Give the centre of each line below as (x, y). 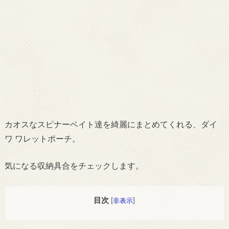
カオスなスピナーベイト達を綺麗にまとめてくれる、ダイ (111, 125)
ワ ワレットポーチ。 (42, 139)
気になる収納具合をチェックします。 (74, 166)
